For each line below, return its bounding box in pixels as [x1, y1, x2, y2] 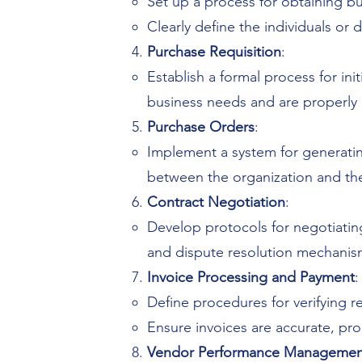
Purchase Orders [147, 118, 255, 136]
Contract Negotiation [147, 193, 285, 211]
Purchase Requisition [147, 43, 281, 61]
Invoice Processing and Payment [147, 268, 355, 286]
